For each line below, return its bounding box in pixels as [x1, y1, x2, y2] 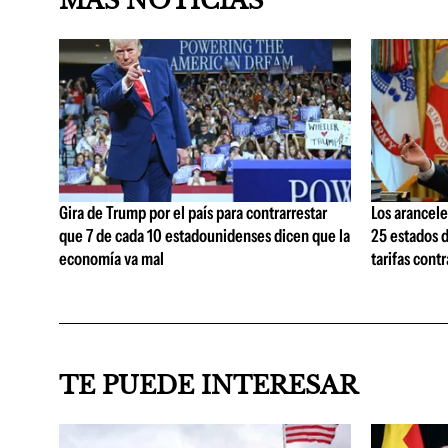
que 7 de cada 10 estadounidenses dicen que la [59, 225, 350, 248]
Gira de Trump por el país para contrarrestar [59, 202, 327, 225]
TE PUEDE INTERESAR [59, 371, 358, 400]
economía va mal [59, 248, 164, 271]
